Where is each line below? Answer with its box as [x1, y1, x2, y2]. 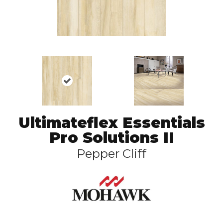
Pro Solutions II [49, 128, 174, 147]
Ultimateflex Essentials [18, 113, 205, 132]
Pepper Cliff [77, 146, 146, 161]
